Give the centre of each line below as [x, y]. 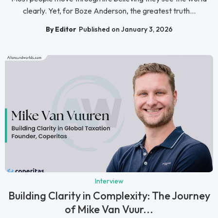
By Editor [61, 29]
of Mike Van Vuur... [109, 209]
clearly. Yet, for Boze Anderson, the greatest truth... [109, 11]
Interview [109, 181]
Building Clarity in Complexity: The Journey [109, 196]
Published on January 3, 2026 [126, 29]
